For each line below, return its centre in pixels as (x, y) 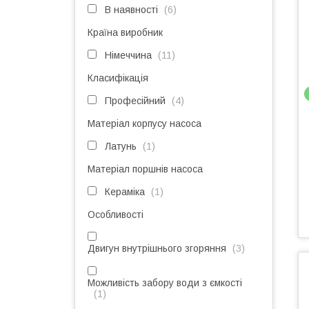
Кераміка (125, 192)
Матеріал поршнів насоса (145, 169)
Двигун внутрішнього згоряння (157, 248)
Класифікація (118, 78)
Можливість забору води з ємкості (165, 283)
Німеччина (128, 55)
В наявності (131, 10)
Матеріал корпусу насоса (144, 123)
